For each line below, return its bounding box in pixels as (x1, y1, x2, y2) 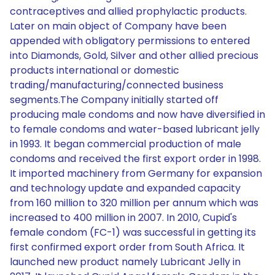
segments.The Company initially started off (10, 93, 219, 107)
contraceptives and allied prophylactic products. (10, 4, 247, 18)
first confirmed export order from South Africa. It (10, 240, 245, 254)
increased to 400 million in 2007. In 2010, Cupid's (10, 211, 237, 225)
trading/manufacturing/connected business (10, 78, 223, 92)
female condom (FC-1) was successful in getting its (10, 225, 256, 239)
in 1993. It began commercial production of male (10, 137, 241, 151)
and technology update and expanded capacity (10, 181, 241, 195)
